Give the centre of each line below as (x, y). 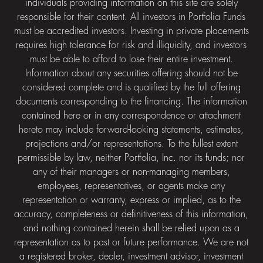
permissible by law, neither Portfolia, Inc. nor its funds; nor (131, 158)
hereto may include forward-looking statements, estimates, (131, 130)
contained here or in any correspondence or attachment (131, 116)
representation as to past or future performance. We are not (131, 242)
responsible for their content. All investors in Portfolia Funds (131, 17)
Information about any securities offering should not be (131, 73)
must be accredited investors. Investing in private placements (131, 31)
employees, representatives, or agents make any (131, 186)
